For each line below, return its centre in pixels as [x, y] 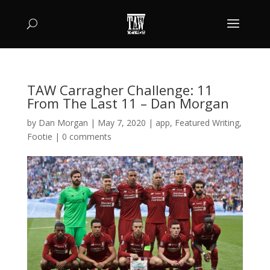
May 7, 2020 [121, 123]
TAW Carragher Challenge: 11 [120, 90]
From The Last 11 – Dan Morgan [128, 103]
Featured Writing [207, 123]
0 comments [86, 137]
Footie [39, 137]
